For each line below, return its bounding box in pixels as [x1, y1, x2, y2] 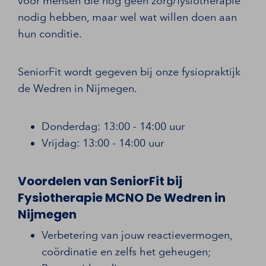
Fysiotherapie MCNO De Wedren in [18, 189, 226, 206]
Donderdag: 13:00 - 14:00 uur [42, 119, 185, 133]
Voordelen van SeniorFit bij [18, 172, 182, 189]
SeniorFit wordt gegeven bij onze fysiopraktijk [18, 65, 240, 78]
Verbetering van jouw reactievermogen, [42, 228, 232, 242]
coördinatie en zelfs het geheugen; [42, 245, 211, 258]
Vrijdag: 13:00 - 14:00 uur [42, 136, 164, 150]
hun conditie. [18, 27, 82, 40]
